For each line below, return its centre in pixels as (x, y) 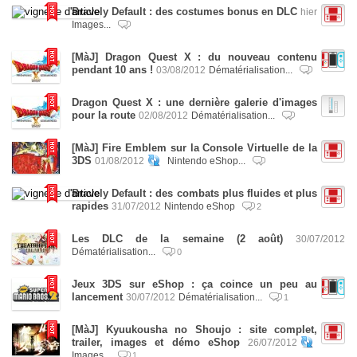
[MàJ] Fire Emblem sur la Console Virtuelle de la (194, 148)
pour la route (104, 115)
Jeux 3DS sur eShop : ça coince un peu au (194, 284)
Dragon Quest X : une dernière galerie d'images (194, 102)
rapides (90, 206)
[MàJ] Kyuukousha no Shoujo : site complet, (194, 330)
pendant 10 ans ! (112, 70)
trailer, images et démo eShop (156, 342)
